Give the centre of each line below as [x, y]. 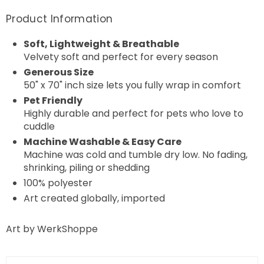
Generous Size [59, 72]
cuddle [39, 127]
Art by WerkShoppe [52, 229]
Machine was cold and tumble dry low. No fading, [136, 155]
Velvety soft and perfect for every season [121, 57]
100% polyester [58, 183]
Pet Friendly [53, 101]
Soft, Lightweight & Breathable [101, 44]
